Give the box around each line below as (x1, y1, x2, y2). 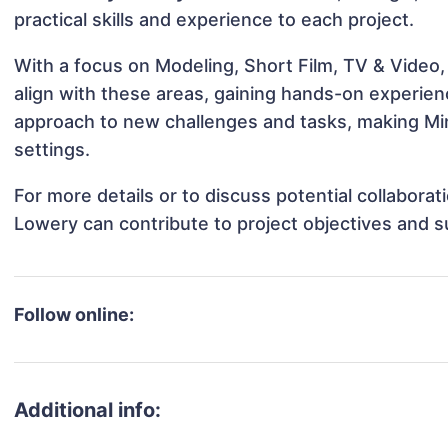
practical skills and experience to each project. (14, 9, 415, 31)
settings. (14, 139, 91, 161)
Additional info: (14, 398, 162, 423)
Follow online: (14, 304, 135, 326)
